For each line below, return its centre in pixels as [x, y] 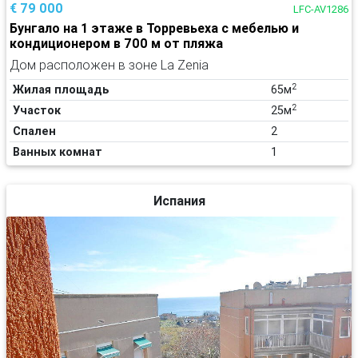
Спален [34, 131]
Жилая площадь [61, 89]
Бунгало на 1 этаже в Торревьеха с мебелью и [154, 28]
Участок [37, 110]
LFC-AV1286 [321, 9]
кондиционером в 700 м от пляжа [116, 43]
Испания [179, 200]
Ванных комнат [58, 151]
